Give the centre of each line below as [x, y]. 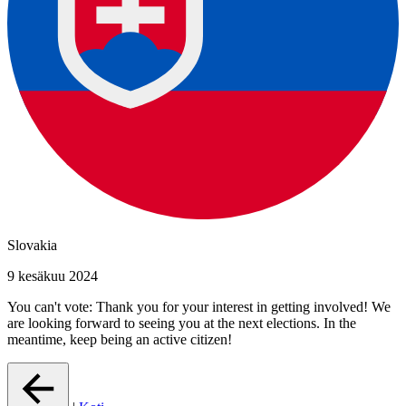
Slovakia [32, 246]
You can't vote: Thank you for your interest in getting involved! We [199, 307]
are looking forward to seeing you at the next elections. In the [182, 324]
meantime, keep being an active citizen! [120, 340]
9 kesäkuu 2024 [53, 276]
